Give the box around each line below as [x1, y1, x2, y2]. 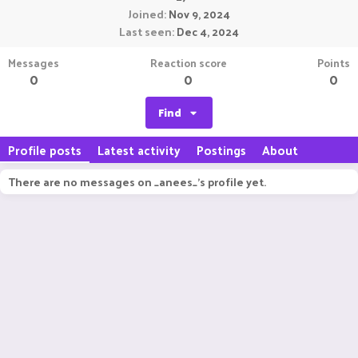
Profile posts [8, 139, 82, 161]
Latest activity [97, 139, 181, 161]
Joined [128, 4, 164, 24]
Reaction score [149, 53, 227, 73]
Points [317, 53, 350, 73]
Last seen [119, 22, 172, 42]
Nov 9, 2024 [168, 4, 230, 24]
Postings [197, 139, 246, 161]
